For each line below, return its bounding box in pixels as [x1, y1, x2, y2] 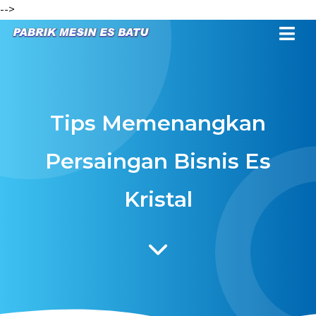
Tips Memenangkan [50, 110, 266, 136]
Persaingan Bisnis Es [45, 148, 271, 174]
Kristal [123, 186, 193, 212]
